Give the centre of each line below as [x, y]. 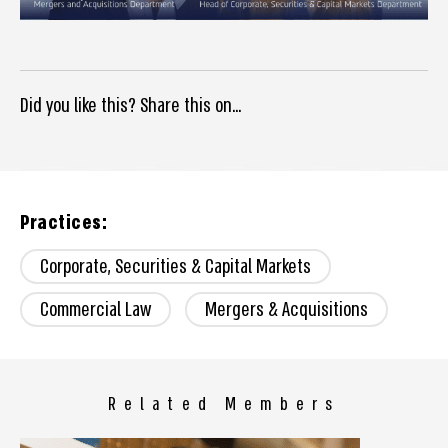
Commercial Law [95, 309]
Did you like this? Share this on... [130, 106]
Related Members [224, 405]
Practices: [63, 223]
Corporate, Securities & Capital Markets [175, 266]
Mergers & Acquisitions [286, 309]
